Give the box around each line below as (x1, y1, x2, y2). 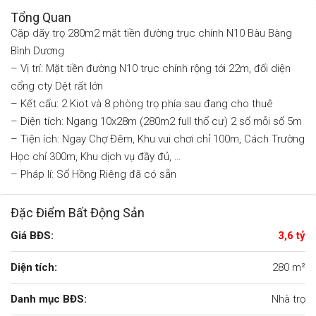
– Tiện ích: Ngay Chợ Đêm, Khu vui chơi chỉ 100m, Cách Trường (11, 133, 305, 145)
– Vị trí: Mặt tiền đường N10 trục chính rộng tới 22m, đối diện (11, 62, 291, 75)
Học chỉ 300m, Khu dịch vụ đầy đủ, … (11, 150, 181, 163)
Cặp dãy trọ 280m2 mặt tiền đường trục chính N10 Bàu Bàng (11, 27, 292, 39)
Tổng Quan (11, 10, 71, 25)
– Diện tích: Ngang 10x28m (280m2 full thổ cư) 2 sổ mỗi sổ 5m (11, 115, 302, 128)
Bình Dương (11, 44, 64, 57)
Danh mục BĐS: (11, 293, 87, 305)
